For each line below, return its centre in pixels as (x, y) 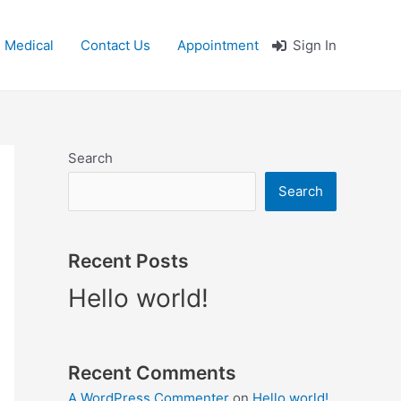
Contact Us (115, 45)
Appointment (218, 45)
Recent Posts (128, 260)
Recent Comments (152, 372)
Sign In (315, 45)
